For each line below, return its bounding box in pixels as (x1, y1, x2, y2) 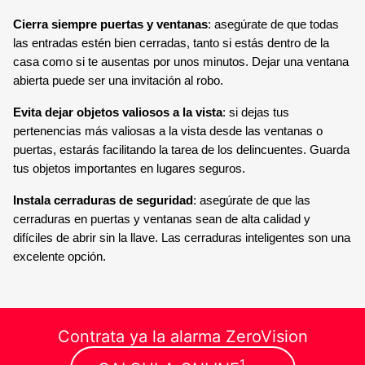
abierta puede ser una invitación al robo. (13, 73, 223, 87)
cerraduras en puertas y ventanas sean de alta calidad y (13, 212, 310, 226)
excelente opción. (13, 249, 106, 263)
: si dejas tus (222, 105, 289, 119)
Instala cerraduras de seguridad (13, 193, 193, 207)
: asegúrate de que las (193, 193, 310, 207)
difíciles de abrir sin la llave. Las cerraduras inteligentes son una (13, 231, 350, 244)
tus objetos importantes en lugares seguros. (13, 161, 245, 175)
